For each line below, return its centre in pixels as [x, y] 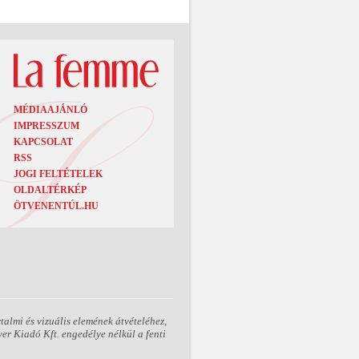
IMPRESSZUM [46, 126]
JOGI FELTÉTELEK [58, 174]
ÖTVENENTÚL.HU [56, 206]
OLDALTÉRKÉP [50, 190]
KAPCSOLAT [43, 142]
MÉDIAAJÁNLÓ [50, 110]
